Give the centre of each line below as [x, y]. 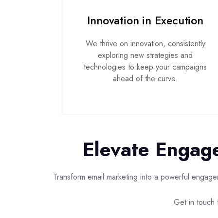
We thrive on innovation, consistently [145, 44]
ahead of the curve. [145, 79]
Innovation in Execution [145, 20]
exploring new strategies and [145, 55]
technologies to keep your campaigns [145, 67]
